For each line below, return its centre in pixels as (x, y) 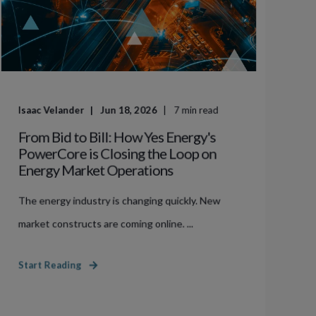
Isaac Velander (51, 110)
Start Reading (50, 265)
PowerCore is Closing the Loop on (117, 153)
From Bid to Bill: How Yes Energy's (117, 136)
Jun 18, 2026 (129, 110)
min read (200, 110)
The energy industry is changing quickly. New (119, 200)
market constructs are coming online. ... (106, 224)
